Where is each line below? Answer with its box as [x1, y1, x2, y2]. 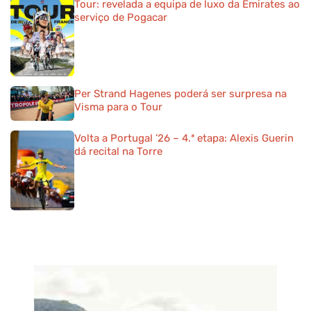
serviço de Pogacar [74, 11, 167, 24]
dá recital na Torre [74, 145, 162, 158]
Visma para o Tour [74, 101, 162, 114]
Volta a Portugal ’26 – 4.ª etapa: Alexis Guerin [74, 132, 294, 145]
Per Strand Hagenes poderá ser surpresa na [74, 87, 287, 101]
